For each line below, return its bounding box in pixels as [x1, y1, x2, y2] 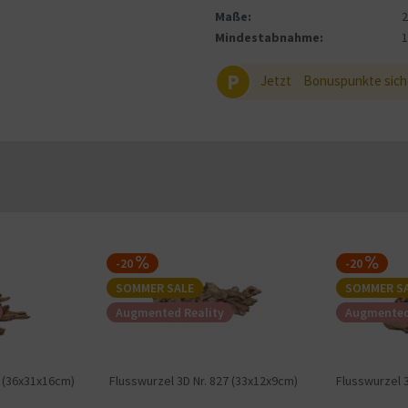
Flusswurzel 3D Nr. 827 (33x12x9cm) [109, 372, 299, 389]
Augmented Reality [115, 304, 224, 321]
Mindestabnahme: [215, 29, 324, 46]
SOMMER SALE [115, 280, 194, 296]
